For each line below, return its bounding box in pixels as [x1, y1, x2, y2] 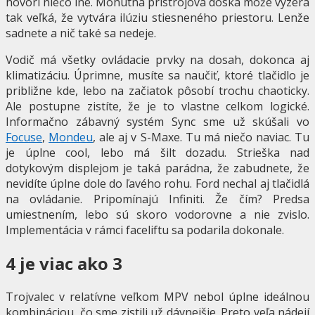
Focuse [6, 129, 42, 146]
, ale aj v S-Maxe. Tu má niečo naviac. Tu [93, 129, 310, 146]
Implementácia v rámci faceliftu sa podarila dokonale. [6, 222, 284, 238]
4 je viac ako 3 [6, 252, 122, 276]
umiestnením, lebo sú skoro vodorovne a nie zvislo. [6, 207, 309, 223]
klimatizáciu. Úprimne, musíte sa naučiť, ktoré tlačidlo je [6, 67, 309, 84]
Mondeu [49, 129, 94, 146]
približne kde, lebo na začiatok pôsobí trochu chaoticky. [6, 83, 309, 99]
